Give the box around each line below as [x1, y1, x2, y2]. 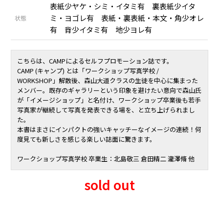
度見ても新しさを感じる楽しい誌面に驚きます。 [17, 134, 156, 144]
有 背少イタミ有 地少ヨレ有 [50, 24, 160, 35]
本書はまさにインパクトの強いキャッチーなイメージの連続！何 [17, 125, 202, 134]
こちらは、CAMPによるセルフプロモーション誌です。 [17, 56, 174, 66]
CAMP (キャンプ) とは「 [17, 66, 86, 75]
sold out [84, 175, 135, 194]
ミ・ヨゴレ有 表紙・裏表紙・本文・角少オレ [50, 13, 204, 23]
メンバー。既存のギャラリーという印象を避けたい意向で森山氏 [17, 86, 202, 95]
